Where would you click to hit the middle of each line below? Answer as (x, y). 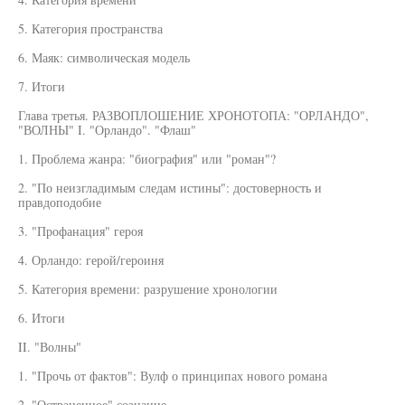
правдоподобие (60, 202)
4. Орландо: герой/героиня (91, 260)
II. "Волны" (50, 347)
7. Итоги (42, 86)
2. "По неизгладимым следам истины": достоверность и (170, 188)
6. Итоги (42, 318)
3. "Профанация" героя (80, 231)
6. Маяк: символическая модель (104, 57)
